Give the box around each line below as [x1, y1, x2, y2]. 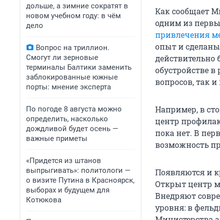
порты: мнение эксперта [26, 82, 111, 91]
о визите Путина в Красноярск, [26, 176, 135, 185]
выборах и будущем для [26, 186, 110, 194]
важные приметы [26, 134, 87, 143]
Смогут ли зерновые [26, 53, 98, 62]
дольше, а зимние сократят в [26, 1, 128, 10]
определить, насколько [26, 114, 108, 123]
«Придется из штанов [26, 156, 101, 165]
